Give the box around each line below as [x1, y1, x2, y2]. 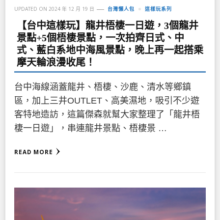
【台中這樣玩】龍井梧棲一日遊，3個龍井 [17, 20, 198, 31]
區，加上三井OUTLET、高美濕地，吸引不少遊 [14, 95, 199, 106]
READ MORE [14, 148, 53, 156]
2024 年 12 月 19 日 [49, 5, 94, 12]
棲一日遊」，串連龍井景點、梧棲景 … [14, 123, 167, 133]
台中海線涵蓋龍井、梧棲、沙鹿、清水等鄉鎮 [14, 82, 191, 92]
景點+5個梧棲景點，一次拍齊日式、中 [17, 32, 184, 43]
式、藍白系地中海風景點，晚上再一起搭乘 [17, 44, 203, 55]
